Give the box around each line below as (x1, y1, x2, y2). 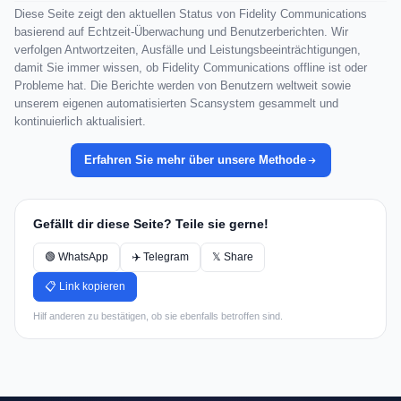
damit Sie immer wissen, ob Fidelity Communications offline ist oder (14, 61, 367, 75)
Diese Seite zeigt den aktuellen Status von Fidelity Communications (14, 7, 367, 21)
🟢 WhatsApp (45, 251, 108, 264)
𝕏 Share (212, 251, 253, 264)
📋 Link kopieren (45, 280, 125, 294)
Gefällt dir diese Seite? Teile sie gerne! (33, 217, 269, 232)
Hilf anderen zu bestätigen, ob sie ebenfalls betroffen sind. (33, 311, 283, 322)
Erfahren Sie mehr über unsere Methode (83, 153, 306, 167)
